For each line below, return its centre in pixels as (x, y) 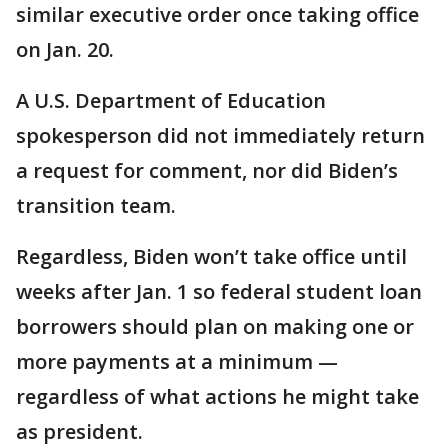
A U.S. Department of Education (171, 100)
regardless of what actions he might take (217, 396)
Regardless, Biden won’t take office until (211, 256)
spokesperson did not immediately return (220, 135)
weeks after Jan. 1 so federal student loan (219, 291)
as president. (79, 431)
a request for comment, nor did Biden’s (207, 170)
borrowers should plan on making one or (215, 326)
